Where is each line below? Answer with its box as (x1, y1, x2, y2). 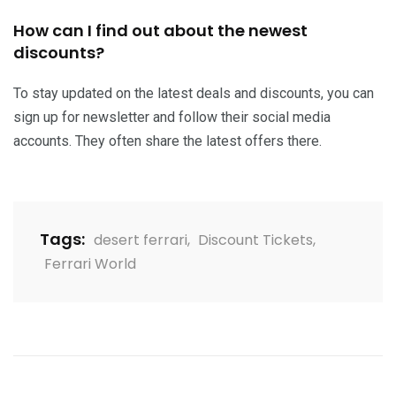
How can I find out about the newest (13, 19, 308, 42)
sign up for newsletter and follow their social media (13, 108, 331, 126)
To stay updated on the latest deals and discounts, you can (13, 84, 374, 102)
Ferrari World (44, 253, 136, 274)
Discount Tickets (198, 229, 313, 250)
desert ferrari (94, 229, 187, 250)
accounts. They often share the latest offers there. (13, 132, 322, 149)
